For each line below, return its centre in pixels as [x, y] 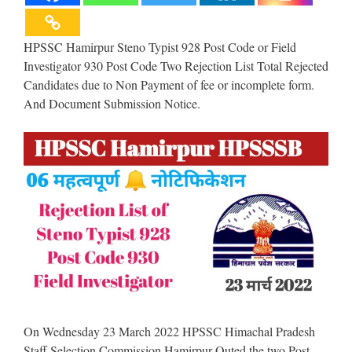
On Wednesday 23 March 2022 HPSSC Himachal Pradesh [169, 332]
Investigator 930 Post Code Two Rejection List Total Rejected [176, 66]
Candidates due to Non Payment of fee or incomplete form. [169, 84]
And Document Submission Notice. [112, 103]
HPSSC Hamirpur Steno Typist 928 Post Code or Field [160, 47]
